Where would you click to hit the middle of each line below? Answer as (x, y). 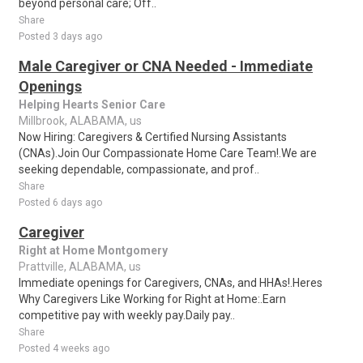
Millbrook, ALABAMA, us (80, 121)
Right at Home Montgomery (93, 250)
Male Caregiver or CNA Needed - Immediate (166, 66)
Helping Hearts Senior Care (92, 105)
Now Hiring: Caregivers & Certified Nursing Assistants (153, 137)
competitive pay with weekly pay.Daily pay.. (127, 315)
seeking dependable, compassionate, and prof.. (139, 169)
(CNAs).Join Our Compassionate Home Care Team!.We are (168, 153)
